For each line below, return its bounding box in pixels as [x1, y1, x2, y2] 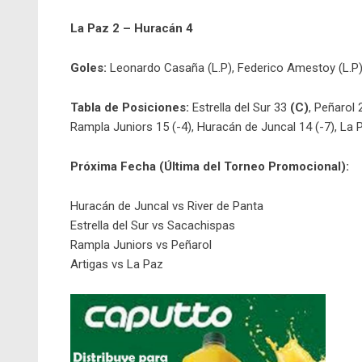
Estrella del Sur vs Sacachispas [70, 218, 235, 234]
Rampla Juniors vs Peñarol [70, 238, 212, 253]
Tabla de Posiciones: [70, 100, 189, 116]
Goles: [70, 61, 107, 76]
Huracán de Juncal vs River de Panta [70, 199, 263, 214]
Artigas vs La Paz [70, 257, 163, 272]
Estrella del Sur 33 [189, 100, 290, 116]
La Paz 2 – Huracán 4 [70, 21, 193, 36]
